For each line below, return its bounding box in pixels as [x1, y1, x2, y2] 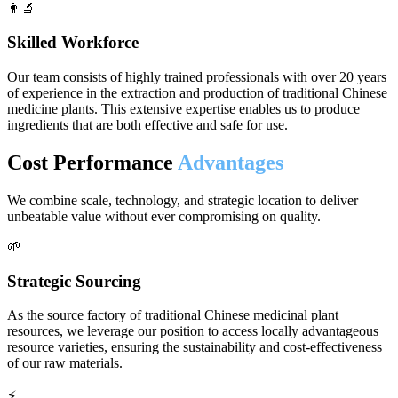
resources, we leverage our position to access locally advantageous [7, 323, 378, 339]
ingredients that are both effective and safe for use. [7, 117, 288, 132]
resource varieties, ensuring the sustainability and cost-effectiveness [7, 339, 382, 355]
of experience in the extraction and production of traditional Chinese [7, 85, 387, 100]
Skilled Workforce [7, 33, 139, 52]
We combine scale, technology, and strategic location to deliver [7, 192, 358, 208]
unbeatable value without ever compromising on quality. [7, 208, 321, 224]
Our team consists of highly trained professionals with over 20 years [7, 69, 386, 84]
